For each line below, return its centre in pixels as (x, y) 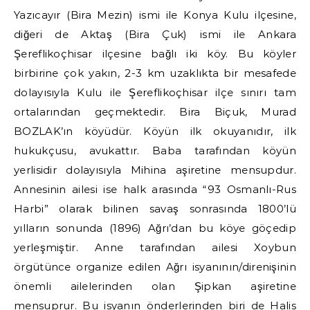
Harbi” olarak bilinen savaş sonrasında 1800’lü (155, 209)
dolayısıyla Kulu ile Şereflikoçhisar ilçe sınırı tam (155, 92)
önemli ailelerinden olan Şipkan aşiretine (155, 286)
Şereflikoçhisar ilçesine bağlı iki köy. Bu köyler (155, 54)
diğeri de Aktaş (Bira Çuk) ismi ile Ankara (155, 34)
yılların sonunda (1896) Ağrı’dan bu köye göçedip (155, 228)
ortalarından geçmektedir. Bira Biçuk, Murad (155, 112)
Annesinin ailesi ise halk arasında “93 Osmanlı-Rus (155, 189)
